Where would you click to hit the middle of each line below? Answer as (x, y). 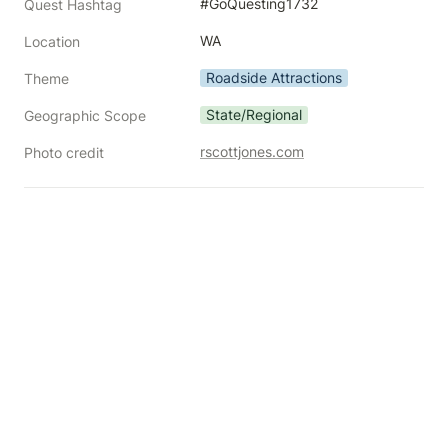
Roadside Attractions (274, 77)
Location (52, 41)
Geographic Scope (85, 115)
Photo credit (64, 152)
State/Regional (254, 114)
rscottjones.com (252, 151)
